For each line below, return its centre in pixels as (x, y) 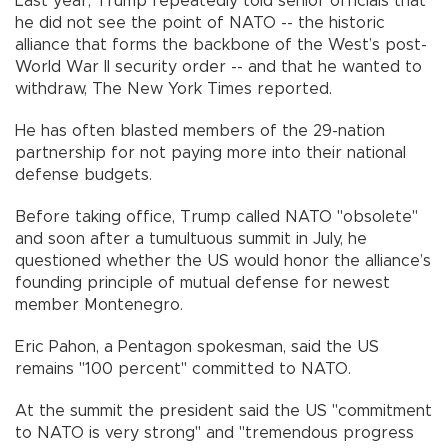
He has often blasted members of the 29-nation (200, 130)
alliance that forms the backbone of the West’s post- (221, 44)
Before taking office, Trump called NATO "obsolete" (216, 216)
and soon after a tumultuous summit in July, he (191, 238)
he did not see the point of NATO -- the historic (200, 22)
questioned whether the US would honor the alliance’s (223, 260)
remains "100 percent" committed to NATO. (183, 368)
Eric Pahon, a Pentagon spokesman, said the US (197, 346)
